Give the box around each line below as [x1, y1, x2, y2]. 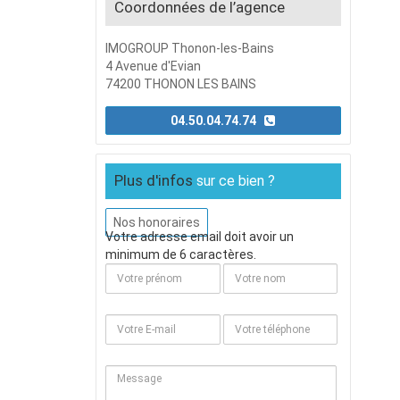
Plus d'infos [113, 171, 196, 189]
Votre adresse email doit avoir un [104, 229, 294, 244]
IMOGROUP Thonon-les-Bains [104, 41, 274, 55]
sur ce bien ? [196, 172, 275, 189]
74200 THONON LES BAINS [104, 77, 256, 91]
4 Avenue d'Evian [104, 59, 201, 73]
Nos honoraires [112, 215, 200, 229]
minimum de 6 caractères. [104, 247, 256, 262]
